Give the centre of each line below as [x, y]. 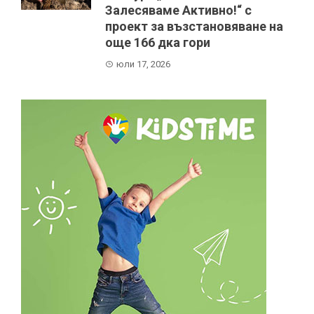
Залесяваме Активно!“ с [178, 10]
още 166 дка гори [158, 42]
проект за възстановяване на [194, 26]
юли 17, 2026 [143, 64]
